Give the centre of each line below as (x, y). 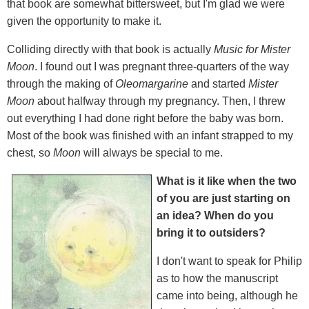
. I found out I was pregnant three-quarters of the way (162, 66)
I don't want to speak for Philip (229, 261)
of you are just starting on (223, 198)
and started (218, 83)
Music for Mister (252, 49)
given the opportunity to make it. (84, 21)
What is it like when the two (227, 181)
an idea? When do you (215, 215)
